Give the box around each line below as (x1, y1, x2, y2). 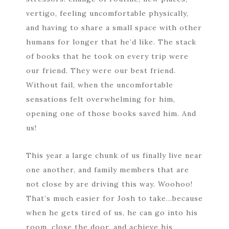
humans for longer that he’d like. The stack (26, 37, 196, 47)
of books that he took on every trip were (26, 51, 189, 61)
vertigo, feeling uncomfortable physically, (26, 8, 189, 18)
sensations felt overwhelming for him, (26, 94, 175, 104)
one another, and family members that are (26, 165, 189, 174)
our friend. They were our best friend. (26, 65, 176, 75)
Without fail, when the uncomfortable (26, 80, 173, 89)
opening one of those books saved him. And (26, 108, 196, 118)
